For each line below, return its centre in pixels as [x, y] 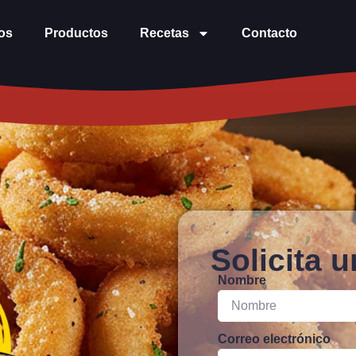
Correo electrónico [274, 339]
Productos [77, 33]
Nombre [242, 280]
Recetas [165, 33]
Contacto [270, 33]
